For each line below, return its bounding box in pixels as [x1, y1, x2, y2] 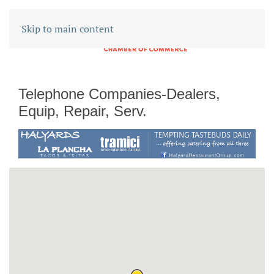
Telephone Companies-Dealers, [18, 86, 220, 102]
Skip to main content [21, 22, 114, 35]
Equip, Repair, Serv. [18, 103, 147, 119]
